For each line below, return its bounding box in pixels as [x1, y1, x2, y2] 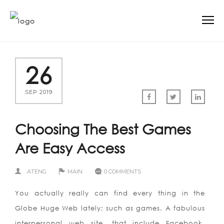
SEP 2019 [25, 88, 52, 95]
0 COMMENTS [104, 168, 141, 175]
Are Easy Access [15, 139, 125, 156]
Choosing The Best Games [15, 120, 191, 137]
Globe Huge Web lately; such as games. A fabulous [15, 204, 205, 212]
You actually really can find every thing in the [15, 189, 205, 197]
